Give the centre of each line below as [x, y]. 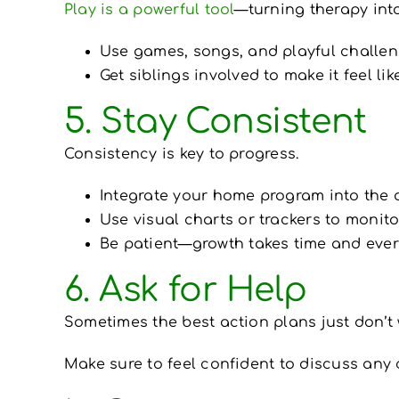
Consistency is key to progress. [181, 154]
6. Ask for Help [185, 290]
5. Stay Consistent [215, 122]
